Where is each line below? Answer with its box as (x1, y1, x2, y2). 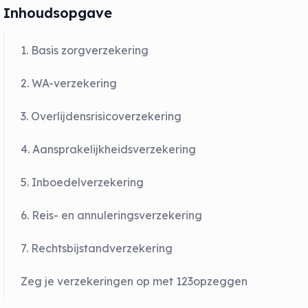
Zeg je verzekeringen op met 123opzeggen (21, 274, 248, 288)
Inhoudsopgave (3, 4, 113, 21)
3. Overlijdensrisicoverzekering (21, 109, 182, 123)
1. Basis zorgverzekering (21, 43, 149, 57)
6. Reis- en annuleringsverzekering (21, 208, 203, 222)
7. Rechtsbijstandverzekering (21, 241, 173, 255)
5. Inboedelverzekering (21, 175, 144, 189)
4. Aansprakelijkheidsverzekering (21, 142, 197, 156)
